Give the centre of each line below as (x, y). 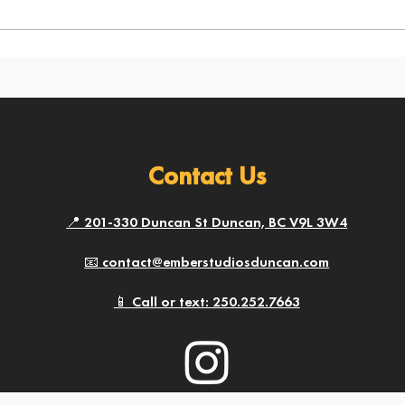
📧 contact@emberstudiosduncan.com (207, 262)
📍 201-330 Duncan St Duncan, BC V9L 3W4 (207, 222)
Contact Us (207, 176)
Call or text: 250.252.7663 (216, 301)
